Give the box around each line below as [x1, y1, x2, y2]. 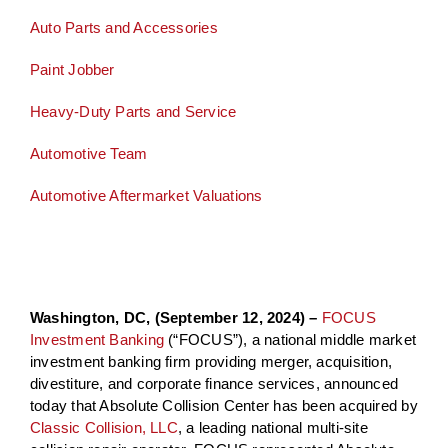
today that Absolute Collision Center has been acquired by [29, 397, 418, 415]
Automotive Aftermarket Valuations [29, 187, 263, 205]
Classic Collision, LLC [29, 419, 178, 437]
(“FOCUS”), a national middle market [164, 331, 417, 349]
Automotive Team [29, 145, 148, 163]
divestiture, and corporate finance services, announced [29, 375, 399, 393]
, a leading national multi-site [177, 419, 368, 437]
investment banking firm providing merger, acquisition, [29, 353, 393, 371]
